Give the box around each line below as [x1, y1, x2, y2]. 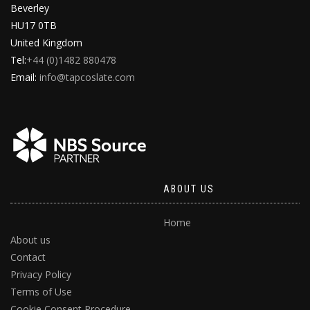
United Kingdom [10, 36, 82, 50]
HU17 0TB [10, 19, 57, 33]
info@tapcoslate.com [39, 71, 135, 84]
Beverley [10, 1, 49, 15]
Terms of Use [10, 285, 72, 299]
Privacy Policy [10, 268, 71, 282]
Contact [10, 250, 46, 264]
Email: [10, 71, 39, 84]
